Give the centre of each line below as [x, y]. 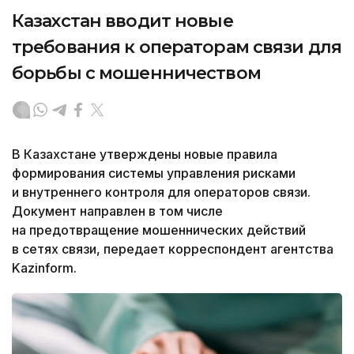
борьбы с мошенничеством [136, 73]
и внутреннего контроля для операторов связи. [161, 192]
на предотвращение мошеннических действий [159, 230]
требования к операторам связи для [177, 47]
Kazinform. [44, 267]
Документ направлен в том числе [117, 211]
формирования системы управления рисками [154, 173]
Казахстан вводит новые [122, 21]
